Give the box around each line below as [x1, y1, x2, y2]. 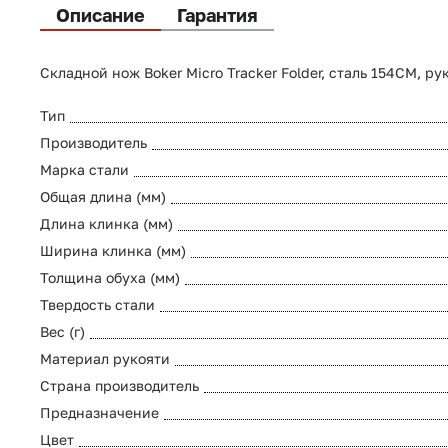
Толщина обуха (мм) [40, 269, 180, 287]
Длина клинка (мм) [40, 215, 173, 233]
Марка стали [40, 161, 129, 179]
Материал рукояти [40, 350, 170, 368]
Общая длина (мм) [40, 188, 166, 206]
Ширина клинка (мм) [40, 242, 186, 260]
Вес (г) [40, 323, 85, 341]
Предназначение [40, 404, 159, 422]
